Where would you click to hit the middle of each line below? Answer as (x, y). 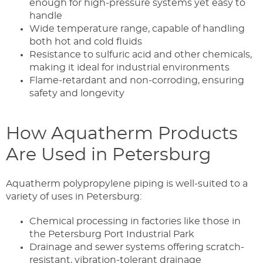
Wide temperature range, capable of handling (137, 28)
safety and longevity (77, 93)
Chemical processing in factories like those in (135, 221)
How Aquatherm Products (122, 134)
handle (46, 16)
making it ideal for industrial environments (129, 67)
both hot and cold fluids (86, 41)
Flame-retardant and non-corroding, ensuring (137, 80)
